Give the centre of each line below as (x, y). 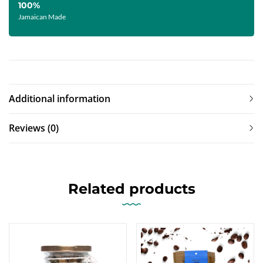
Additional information (60, 99)
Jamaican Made (42, 17)
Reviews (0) (34, 128)
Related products (131, 189)
